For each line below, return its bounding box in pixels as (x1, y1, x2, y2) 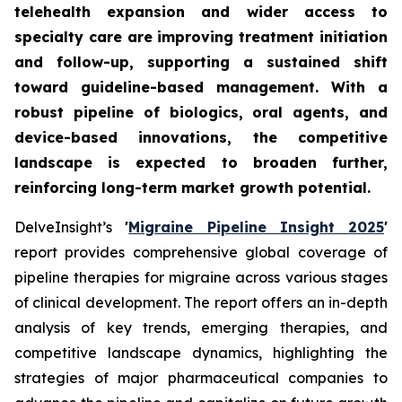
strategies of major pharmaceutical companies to (14, 369, 388, 387)
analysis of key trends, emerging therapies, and (14, 319, 388, 336)
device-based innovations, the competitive (14, 128, 388, 146)
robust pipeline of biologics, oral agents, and (14, 103, 388, 121)
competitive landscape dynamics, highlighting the (14, 344, 388, 362)
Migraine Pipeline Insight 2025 (128, 218, 384, 236)
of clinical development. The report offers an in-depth (14, 293, 388, 311)
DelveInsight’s (14, 218, 126, 236)
